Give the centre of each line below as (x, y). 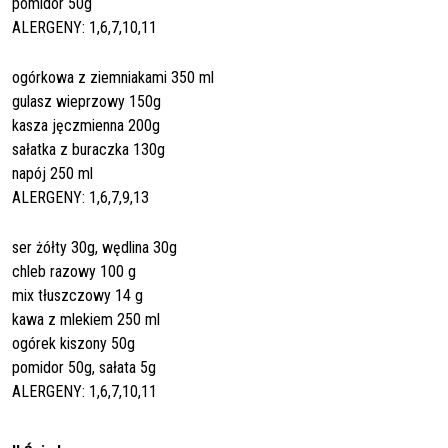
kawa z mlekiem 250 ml (86, 319)
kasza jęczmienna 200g (86, 125)
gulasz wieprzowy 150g (86, 101)
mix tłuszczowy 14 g (77, 295)
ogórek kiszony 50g (73, 343)
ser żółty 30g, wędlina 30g (94, 247)
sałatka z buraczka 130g (88, 149)
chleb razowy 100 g (74, 271)
